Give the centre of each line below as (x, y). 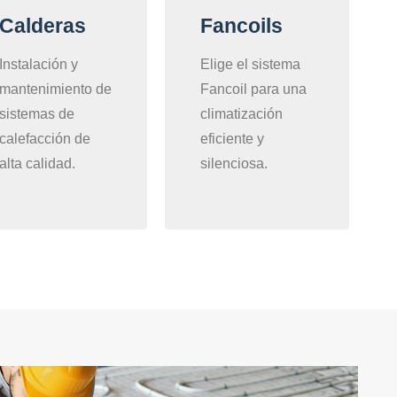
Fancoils (242, 26)
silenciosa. (234, 164)
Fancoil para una (254, 90)
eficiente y (233, 139)
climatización (242, 114)
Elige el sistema (251, 65)
